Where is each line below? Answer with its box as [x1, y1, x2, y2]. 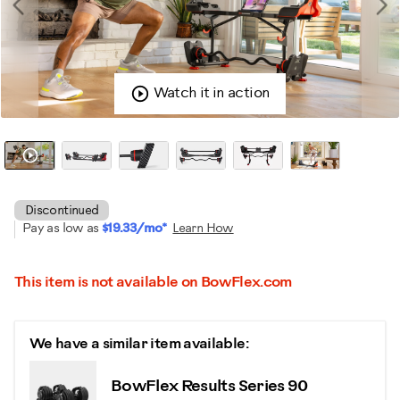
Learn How [172, 222, 234, 237]
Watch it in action [153, 86, 271, 102]
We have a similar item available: [29, 337, 248, 353]
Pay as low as [22, 222, 103, 237]
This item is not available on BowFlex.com [14, 275, 292, 291]
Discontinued [25, 204, 99, 219]
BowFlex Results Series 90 [110, 379, 308, 396]
